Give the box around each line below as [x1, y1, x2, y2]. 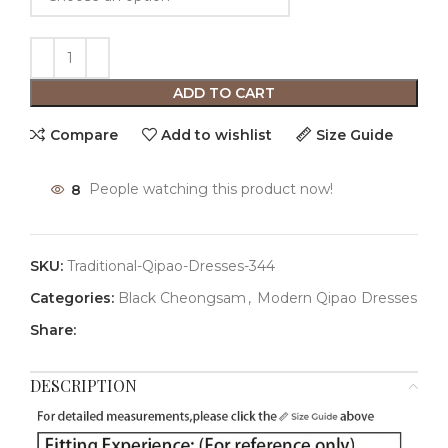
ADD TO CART [173, 84, 275, 103]
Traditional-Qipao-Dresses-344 [67, 257, 275, 276]
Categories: [30, 289, 114, 308]
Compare [49, 125, 118, 144]
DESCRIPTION [30, 375, 137, 397]
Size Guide [315, 125, 393, 144]
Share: [30, 321, 76, 340]
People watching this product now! [89, 180, 333, 199]
